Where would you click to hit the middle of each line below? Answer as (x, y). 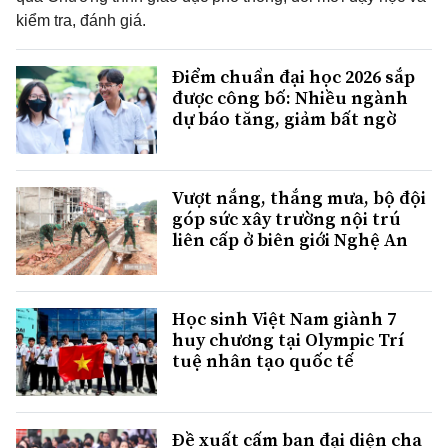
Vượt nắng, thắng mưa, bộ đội (299, 198)
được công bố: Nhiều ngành (290, 97)
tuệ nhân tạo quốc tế (262, 361)
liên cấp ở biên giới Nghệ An (290, 240)
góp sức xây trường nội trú (286, 219)
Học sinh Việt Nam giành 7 (284, 319)
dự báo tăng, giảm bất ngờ (284, 118)
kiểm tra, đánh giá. (81, 20)
